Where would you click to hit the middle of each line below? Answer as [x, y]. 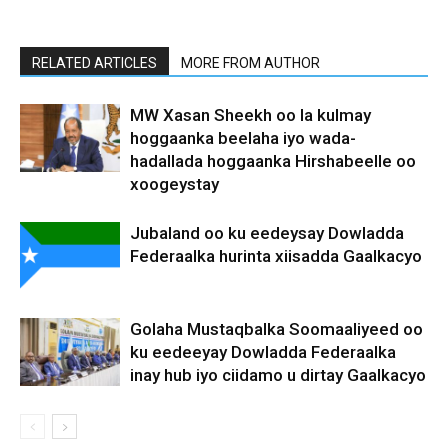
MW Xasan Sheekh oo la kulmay [250, 114]
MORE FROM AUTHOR [250, 62]
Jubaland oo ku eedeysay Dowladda [267, 232]
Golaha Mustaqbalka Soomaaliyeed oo [276, 328]
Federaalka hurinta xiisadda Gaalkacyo [276, 255]
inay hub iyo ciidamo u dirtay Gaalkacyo [278, 374]
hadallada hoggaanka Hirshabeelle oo [273, 160]
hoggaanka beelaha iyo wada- [243, 137]
